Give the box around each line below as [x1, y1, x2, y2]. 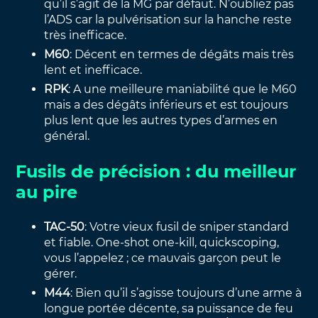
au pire [16, 181, 78, 202]
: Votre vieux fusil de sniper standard [84, 219, 290, 234]
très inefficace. [44, 28, 127, 42]
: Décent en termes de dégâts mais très [70, 47, 295, 61]
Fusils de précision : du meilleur [16, 160, 297, 182]
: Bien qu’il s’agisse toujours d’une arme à [70, 285, 302, 300]
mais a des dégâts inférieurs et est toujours [44, 97, 289, 111]
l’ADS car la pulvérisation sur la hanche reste [44, 12, 292, 26]
